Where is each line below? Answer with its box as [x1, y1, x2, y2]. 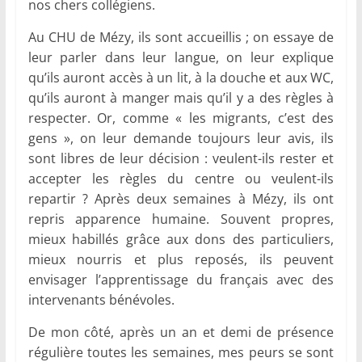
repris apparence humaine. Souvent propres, [27, 210, 335, 229]
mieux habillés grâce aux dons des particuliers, [27, 230, 335, 249]
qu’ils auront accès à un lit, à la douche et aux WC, [27, 69, 335, 87]
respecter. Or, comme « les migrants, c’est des [27, 109, 335, 128]
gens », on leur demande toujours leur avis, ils [27, 129, 335, 148]
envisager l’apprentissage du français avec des [27, 271, 335, 289]
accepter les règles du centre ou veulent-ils [27, 170, 335, 188]
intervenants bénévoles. [27, 291, 175, 309]
